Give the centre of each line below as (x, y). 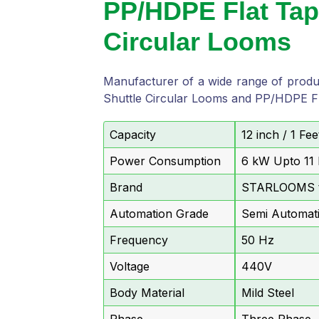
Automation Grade (159, 214)
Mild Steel (268, 293)
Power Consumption (165, 161)
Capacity (133, 135)
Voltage (130, 266)
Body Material (147, 293)
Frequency (139, 240)
